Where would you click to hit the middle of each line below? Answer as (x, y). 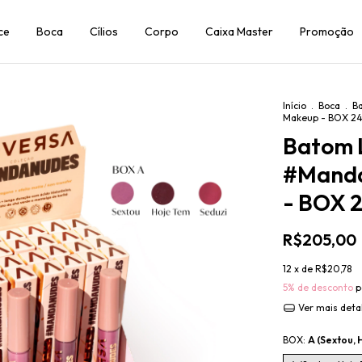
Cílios (104, 32)
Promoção (327, 32)
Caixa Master (240, 32)
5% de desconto (318, 287)
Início (295, 105)
